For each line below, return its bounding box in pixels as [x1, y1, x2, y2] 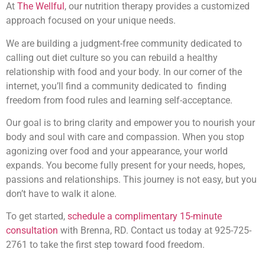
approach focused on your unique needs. [6, 15, 178, 27]
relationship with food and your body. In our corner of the [6, 66, 242, 77]
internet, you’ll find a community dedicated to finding [6, 80, 227, 92]
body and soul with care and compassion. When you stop [6, 131, 244, 143]
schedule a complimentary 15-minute [65, 211, 222, 222]
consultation [6, 225, 58, 237]
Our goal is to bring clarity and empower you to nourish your [6, 117, 255, 128]
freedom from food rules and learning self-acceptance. [6, 94, 232, 106]
